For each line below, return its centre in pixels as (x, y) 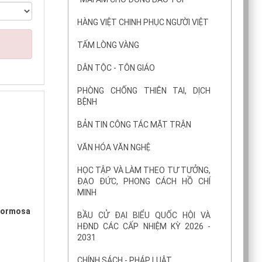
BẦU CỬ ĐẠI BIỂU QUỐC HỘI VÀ (144, 215)
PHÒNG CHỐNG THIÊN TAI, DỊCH (144, 90)
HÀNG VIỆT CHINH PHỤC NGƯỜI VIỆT (143, 22)
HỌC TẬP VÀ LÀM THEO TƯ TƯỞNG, (144, 170)
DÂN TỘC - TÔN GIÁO (116, 68)
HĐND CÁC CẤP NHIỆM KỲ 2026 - (144, 226)
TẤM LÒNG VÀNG (108, 45)
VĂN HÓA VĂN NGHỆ (114, 147)
